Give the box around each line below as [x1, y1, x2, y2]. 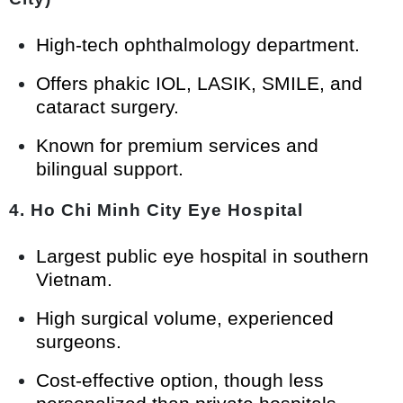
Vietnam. [36, 268, 112, 290]
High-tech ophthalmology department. [36, 33, 360, 55]
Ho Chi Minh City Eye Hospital [31, 200, 303, 219]
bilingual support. [36, 157, 184, 179]
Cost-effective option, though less [36, 369, 324, 390]
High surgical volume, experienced [36, 307, 334, 328]
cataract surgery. [36, 95, 179, 117]
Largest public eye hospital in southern [36, 245, 369, 266]
